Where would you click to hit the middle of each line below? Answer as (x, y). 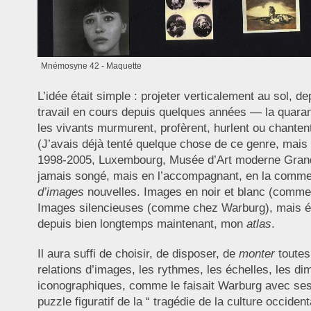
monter (257, 254)
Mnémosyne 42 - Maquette (91, 66)
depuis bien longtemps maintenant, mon (142, 224)
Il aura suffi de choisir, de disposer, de (138, 254)
